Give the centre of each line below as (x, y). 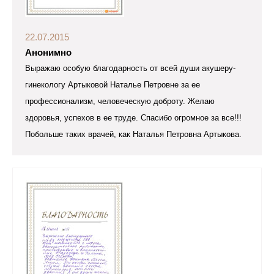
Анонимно (48, 52)
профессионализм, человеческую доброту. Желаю (120, 102)
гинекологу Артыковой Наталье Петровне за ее (113, 85)
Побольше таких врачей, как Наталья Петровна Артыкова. (133, 135)
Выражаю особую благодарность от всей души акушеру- (130, 68)
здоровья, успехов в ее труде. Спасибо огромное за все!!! (133, 118)
